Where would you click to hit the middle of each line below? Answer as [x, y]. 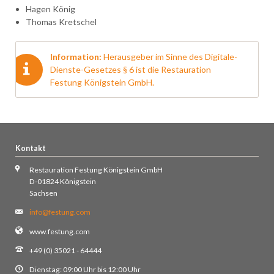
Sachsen [43, 193]
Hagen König [51, 9]
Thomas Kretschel [61, 22]
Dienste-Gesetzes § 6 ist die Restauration [130, 70]
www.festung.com [59, 231]
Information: [76, 57]
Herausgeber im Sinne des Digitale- [170, 57]
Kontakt [30, 149]
